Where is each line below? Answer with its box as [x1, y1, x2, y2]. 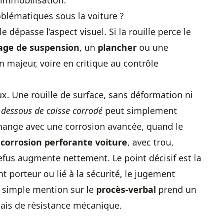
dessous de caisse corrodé [1, 105, 103, 116]
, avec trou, [127, 136, 174, 148]
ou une [137, 41, 168, 53]
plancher [98, 41, 137, 53]
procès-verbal [96, 184, 156, 195]
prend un [156, 184, 196, 195]
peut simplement [103, 105, 177, 116]
